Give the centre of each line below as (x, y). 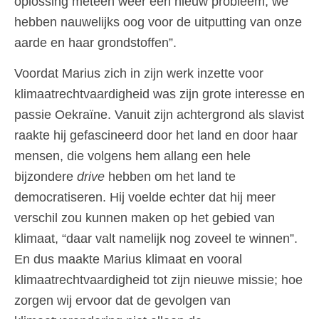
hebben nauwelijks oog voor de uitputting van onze (158, 22)
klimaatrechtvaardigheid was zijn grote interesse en (159, 94)
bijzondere (46, 177)
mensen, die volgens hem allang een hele (132, 156)
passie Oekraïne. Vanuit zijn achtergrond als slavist (159, 115)
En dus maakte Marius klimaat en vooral (128, 260)
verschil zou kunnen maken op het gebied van (145, 218)
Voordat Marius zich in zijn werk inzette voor (139, 74)
